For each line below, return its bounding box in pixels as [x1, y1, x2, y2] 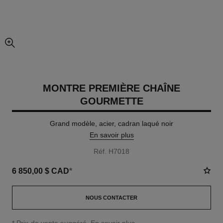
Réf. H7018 [94, 147, 129, 155]
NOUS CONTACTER [86, 195, 137, 201]
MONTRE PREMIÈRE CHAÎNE [43, 83, 180, 94]
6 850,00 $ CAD [11, 166, 69, 175]
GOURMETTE [80, 96, 143, 107]
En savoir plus [89, 131, 134, 139]
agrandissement [9, 44, 52, 50]
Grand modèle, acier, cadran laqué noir [50, 119, 173, 127]
